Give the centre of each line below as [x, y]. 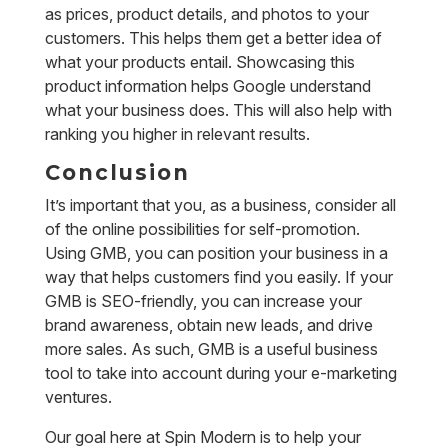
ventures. [78, 397]
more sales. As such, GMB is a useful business [211, 349]
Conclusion [117, 172]
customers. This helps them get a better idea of [213, 38]
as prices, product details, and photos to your [206, 14]
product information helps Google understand [207, 86]
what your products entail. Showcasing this [199, 62]
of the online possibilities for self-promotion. [202, 229]
